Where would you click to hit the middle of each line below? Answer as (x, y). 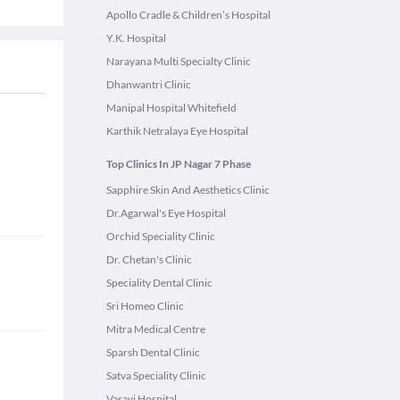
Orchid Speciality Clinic (161, 236)
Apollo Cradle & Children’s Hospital (188, 15)
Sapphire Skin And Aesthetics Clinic (188, 190)
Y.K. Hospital (136, 38)
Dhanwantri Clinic (149, 84)
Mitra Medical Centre (156, 329)
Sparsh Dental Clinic (153, 352)
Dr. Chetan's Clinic (149, 259)
